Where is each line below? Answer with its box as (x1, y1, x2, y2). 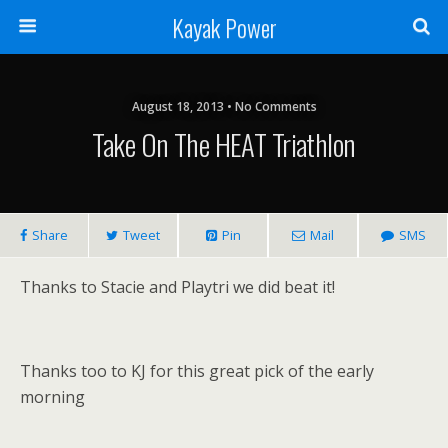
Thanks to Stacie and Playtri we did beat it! (20, 276, 335, 298)
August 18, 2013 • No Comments (131, 98, 317, 115)
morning (20, 386, 85, 408)
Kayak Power (171, 9, 277, 45)
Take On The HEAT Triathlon (92, 123, 356, 165)
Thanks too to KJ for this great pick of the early (20, 360, 374, 382)
